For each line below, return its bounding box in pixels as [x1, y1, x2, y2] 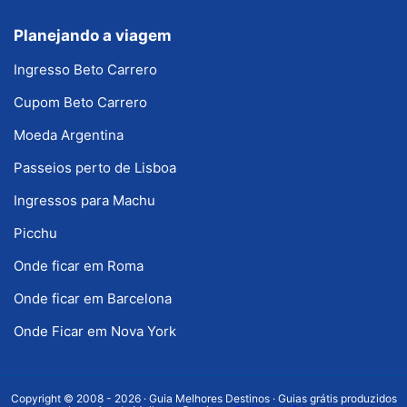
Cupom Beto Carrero [14, 93, 147, 111]
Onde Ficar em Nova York [14, 322, 176, 340]
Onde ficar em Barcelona [14, 289, 172, 307]
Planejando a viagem [14, 25, 172, 45]
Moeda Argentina [14, 125, 124, 144]
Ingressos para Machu [14, 191, 155, 209]
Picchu [14, 223, 57, 242]
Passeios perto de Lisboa [14, 158, 176, 176]
